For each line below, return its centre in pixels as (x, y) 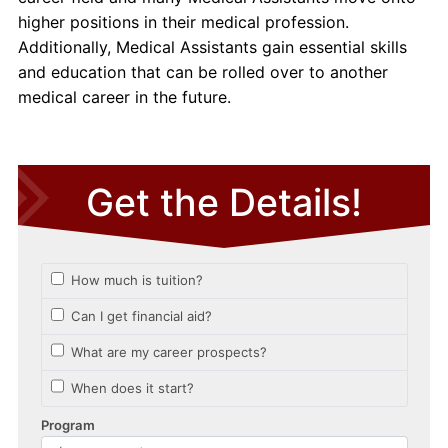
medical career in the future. (124, 96)
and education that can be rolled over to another (202, 71)
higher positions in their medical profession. (183, 21)
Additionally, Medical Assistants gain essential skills (212, 46)
